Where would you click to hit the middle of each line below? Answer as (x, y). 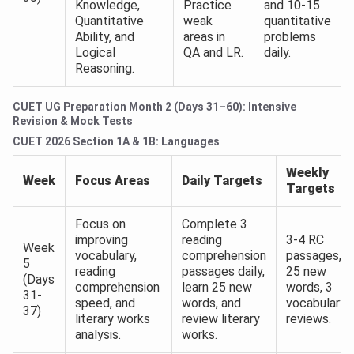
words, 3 (309, 288)
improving (102, 240)
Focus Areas (113, 181)
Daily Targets (222, 181)
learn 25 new (217, 288)
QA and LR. (213, 53)
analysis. (98, 335)
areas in (204, 37)
